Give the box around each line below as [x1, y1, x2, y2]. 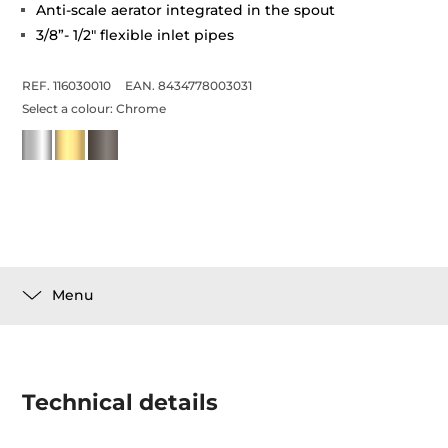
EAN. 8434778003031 [125, 77, 253, 93]
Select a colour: [22, 100, 117, 116]
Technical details [22, 388, 219, 416]
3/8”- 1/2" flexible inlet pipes [36, 25, 235, 44]
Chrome [116, 100, 167, 116]
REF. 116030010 [22, 77, 112, 93]
